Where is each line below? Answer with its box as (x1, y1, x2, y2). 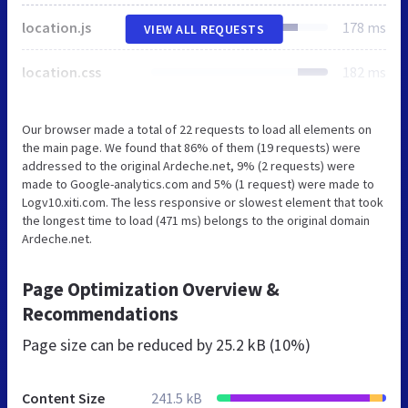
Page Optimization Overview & (22, 276, 280, 301)
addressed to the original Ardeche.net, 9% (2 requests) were (22, 157, 355, 174)
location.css (22, 62, 101, 81)
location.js (22, 17, 91, 36)
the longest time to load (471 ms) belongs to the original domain (22, 211, 370, 229)
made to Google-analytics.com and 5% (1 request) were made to (22, 175, 374, 192)
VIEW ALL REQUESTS (143, 20, 265, 37)
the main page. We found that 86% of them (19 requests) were (22, 138, 361, 156)
